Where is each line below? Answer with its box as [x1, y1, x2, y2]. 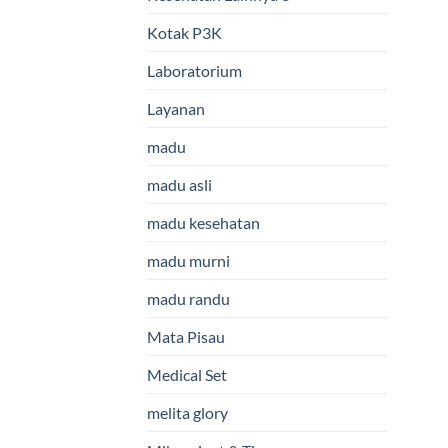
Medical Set [147, 365, 227, 385]
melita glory [147, 403, 228, 423]
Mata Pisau [147, 327, 225, 347]
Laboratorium [147, 61, 242, 81]
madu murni [147, 251, 230, 271]
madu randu [147, 289, 230, 309]
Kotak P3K [147, 23, 222, 43]
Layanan [147, 99, 205, 119]
